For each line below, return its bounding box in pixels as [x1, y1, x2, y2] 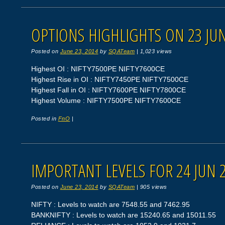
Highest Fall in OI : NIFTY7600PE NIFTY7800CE [31, 85, 186, 94]
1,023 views [140, 48, 172, 55]
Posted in [31, 115, 58, 122]
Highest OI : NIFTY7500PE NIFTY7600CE [31, 64, 165, 73]
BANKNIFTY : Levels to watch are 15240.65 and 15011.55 [31, 210, 216, 219]
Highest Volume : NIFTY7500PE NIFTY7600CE [31, 96, 181, 104]
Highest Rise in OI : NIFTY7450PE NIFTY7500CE [31, 75, 189, 83]
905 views [140, 183, 167, 190]
